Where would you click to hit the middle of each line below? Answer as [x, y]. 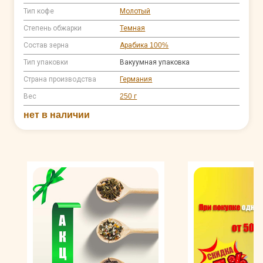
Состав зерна [46, 45]
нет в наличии [57, 114]
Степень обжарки [53, 28]
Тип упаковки [46, 62]
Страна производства [60, 79]
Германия [136, 79]
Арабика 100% [144, 45]
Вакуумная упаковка [155, 62]
